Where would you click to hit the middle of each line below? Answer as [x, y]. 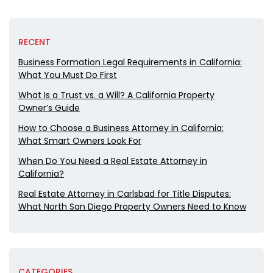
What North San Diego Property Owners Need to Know [132, 207]
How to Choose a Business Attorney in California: [121, 128]
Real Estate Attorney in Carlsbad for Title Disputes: [124, 194]
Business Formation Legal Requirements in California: [130, 62]
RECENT [34, 42]
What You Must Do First [67, 75]
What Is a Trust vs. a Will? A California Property [116, 95]
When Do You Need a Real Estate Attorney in [112, 161]
